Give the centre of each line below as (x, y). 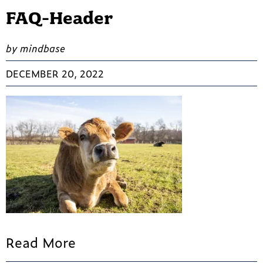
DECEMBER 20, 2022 (55, 74)
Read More (41, 242)
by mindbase (36, 48)
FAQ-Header (59, 18)
